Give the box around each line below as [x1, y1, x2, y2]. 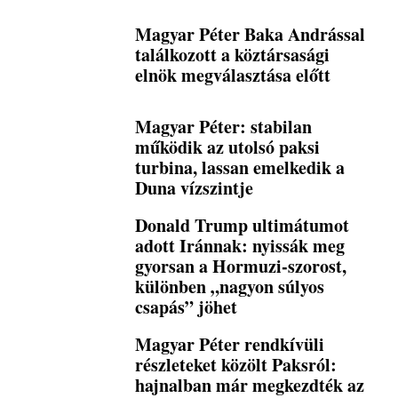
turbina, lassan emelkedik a [135, 154, 346, 180]
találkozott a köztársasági [135, 42, 330, 68]
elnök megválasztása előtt [135, 62, 331, 89]
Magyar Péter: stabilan [135, 113, 313, 139]
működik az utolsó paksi [135, 133, 321, 160]
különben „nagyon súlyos [135, 273, 325, 299]
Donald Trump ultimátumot [135, 211, 350, 238]
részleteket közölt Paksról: [135, 351, 338, 378]
